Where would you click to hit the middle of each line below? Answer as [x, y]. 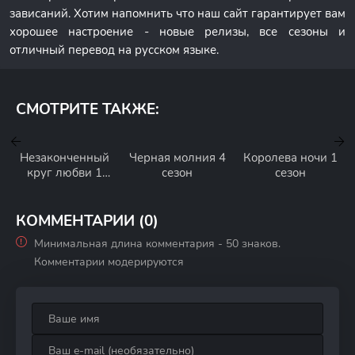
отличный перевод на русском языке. [114, 50]
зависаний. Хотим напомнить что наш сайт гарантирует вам [177, 13]
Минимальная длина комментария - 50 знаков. [157, 244]
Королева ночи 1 [291, 158]
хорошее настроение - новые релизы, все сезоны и [177, 32]
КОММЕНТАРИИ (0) [87, 221]
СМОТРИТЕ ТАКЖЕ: [88, 109]
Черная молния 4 [177, 158]
